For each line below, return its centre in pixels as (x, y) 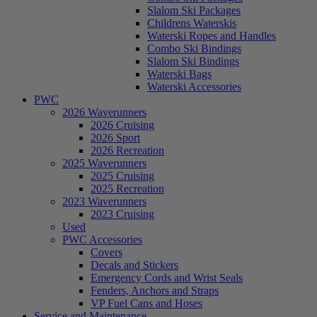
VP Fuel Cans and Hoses (146, 303)
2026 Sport (115, 137)
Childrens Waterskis (192, 23)
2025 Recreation (127, 188)
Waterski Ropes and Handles (212, 35)
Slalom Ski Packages (194, 10)
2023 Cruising (122, 214)
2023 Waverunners (104, 201)
